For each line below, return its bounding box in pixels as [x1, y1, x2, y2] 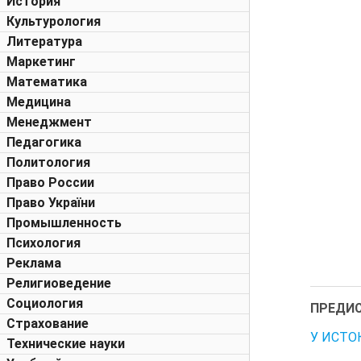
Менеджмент [6, 114, 92, 130]
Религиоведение [6, 276, 111, 291]
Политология [6, 155, 90, 170]
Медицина [6, 94, 71, 110]
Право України [6, 195, 95, 210]
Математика [6, 74, 87, 89]
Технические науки [6, 336, 125, 351]
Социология [6, 296, 83, 311]
